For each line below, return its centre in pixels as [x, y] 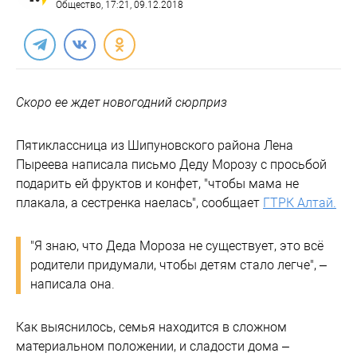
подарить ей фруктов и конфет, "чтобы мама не [157, 184]
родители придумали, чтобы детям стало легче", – [178, 265]
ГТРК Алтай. [300, 203]
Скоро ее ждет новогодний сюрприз [122, 102]
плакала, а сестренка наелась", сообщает [139, 203]
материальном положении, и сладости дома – [153, 346]
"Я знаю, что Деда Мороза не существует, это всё [177, 246]
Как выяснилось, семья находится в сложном [151, 327]
